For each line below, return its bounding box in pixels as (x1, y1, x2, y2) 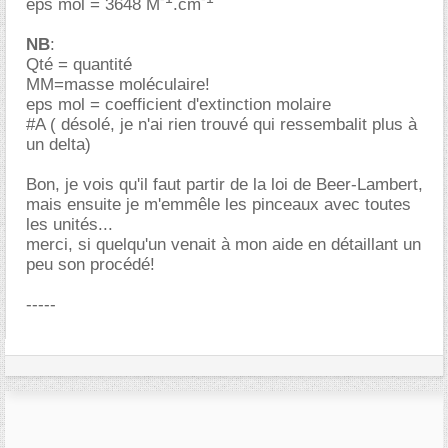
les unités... (26, 214, 113, 234)
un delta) (26, 134, 91, 154)
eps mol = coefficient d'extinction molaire (26, 94, 331, 114)
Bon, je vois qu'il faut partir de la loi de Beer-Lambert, (26, 174, 423, 194)
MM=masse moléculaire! (26, 74, 210, 94)
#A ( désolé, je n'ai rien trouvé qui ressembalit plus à (26, 114, 417, 134)
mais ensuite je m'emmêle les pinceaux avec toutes (26, 194, 411, 214)
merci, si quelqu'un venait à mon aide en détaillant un (26, 234, 421, 254)
